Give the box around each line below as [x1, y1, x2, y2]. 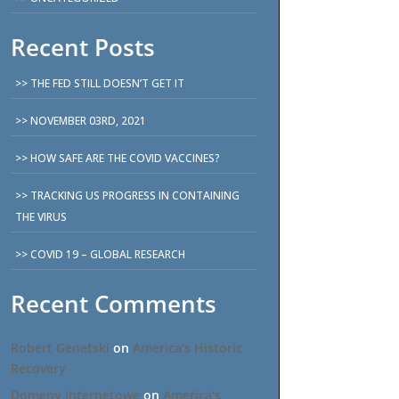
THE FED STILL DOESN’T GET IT [30, 75, 185, 91]
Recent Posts [11, 30, 156, 63]
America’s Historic [133, 338, 243, 356]
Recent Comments [11, 287, 217, 320]
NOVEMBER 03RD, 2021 [30, 112, 147, 128]
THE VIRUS [15, 208, 68, 224]
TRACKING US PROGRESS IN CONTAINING [30, 187, 240, 203]
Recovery [11, 359, 67, 377]
